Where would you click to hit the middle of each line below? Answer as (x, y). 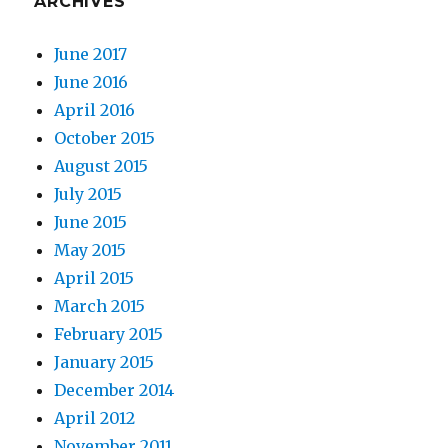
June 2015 (91, 222)
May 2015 (90, 250)
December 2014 (114, 390)
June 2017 (91, 54)
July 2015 (88, 194)
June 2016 (91, 82)
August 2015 (101, 166)
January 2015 (104, 362)
